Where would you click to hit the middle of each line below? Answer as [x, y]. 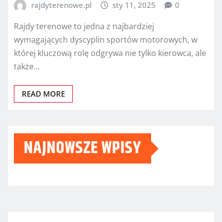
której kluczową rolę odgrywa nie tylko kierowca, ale [110, 53]
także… [27, 67]
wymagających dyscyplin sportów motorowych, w [106, 40]
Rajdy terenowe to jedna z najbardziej [84, 27]
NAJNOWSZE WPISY [83, 148]
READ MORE [43, 94]
